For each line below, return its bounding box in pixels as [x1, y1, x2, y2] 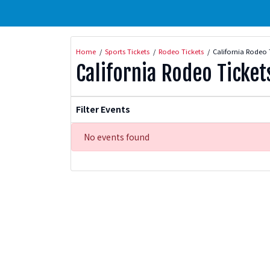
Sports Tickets [105, 46, 149, 56]
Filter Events [76, 103, 130, 116]
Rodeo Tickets [159, 46, 204, 56]
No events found [84, 130, 149, 143]
